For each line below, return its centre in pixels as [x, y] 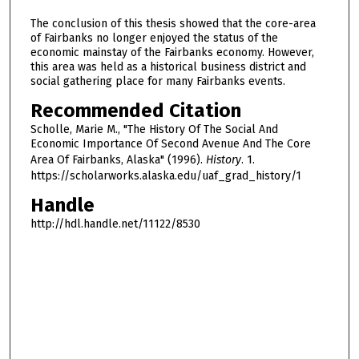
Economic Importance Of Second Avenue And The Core [170, 143]
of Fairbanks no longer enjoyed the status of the [154, 38]
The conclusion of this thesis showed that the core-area [173, 24]
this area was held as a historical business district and [168, 67]
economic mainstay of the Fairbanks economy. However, [172, 53]
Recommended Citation [135, 110]
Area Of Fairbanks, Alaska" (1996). [118, 159]
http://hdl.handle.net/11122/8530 [115, 224]
